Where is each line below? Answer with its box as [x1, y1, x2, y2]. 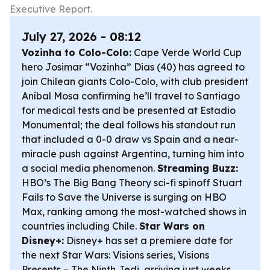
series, [144, 249, 178, 261]
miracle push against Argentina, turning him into [22, 148, 244, 160]
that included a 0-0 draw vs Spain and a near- [22, 133, 239, 145]
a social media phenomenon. [22, 162, 157, 174]
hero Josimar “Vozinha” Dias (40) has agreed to [22, 61, 245, 73]
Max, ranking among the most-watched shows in [22, 206, 246, 218]
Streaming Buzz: [157, 162, 238, 174]
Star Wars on [139, 220, 205, 232]
